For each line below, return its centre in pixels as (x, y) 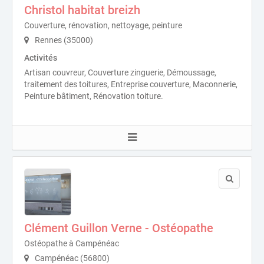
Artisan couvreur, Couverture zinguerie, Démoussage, (120, 73)
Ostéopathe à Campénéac (72, 244)
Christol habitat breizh (82, 10)
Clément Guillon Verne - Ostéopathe (119, 228)
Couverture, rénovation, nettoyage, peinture (103, 26)
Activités (41, 58)
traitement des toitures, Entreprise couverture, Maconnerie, (131, 85)
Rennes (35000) (63, 40)
